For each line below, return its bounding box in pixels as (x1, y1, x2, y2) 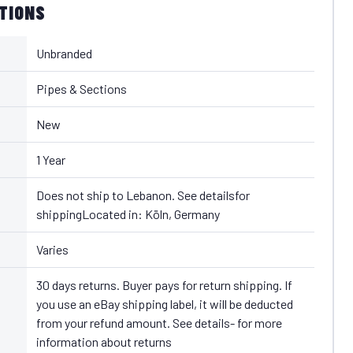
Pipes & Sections (35, 80, 127, 96)
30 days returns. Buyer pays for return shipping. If (35, 277, 292, 292)
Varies (35, 241, 69, 257)
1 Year (35, 151, 65, 167)
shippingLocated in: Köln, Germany (35, 206, 220, 221)
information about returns (35, 333, 172, 349)
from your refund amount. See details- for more (35, 314, 282, 330)
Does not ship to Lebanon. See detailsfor (35, 187, 250, 203)
